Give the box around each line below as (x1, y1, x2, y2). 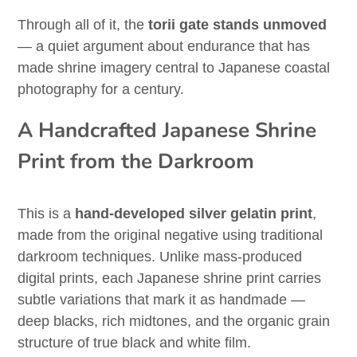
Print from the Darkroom (18, 147, 255, 176)
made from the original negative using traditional (18, 227, 324, 244)
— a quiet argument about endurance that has (18, 38, 311, 55)
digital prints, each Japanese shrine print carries (18, 270, 322, 287)
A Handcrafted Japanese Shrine (18, 116, 317, 145)
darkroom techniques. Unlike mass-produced (18, 249, 303, 265)
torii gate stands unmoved (148, 17, 328, 33)
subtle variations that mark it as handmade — (18, 292, 306, 308)
